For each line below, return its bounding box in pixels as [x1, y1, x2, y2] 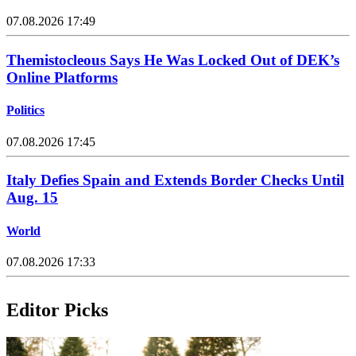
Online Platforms [6, 69, 118, 87]
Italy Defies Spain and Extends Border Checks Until [6, 172, 344, 189]
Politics [6, 103, 44, 118]
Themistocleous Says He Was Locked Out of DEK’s [6, 52, 339, 69]
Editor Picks [6, 299, 108, 320]
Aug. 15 [6, 189, 58, 207]
